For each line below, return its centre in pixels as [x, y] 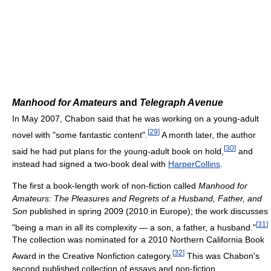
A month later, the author [208, 135]
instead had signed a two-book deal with [90, 164]
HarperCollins [194, 164]
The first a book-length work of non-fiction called [105, 185]
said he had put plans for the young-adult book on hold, [118, 151]
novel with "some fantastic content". [80, 135]
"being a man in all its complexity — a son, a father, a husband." [134, 227]
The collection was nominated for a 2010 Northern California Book [138, 240]
